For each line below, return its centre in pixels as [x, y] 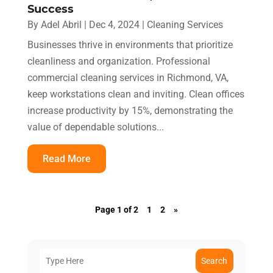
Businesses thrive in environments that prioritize [130, 44]
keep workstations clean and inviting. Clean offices [136, 94]
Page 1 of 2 [116, 209]
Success [50, 9]
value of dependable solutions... [95, 127]
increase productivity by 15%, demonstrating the [130, 110]
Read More [66, 158]
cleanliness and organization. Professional [119, 61]
